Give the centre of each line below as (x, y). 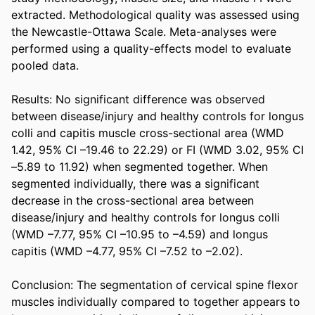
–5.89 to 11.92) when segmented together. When (140, 166)
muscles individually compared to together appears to (156, 301)
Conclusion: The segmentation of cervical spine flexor (155, 284)
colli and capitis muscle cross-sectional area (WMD (148, 133)
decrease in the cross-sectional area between (133, 200)
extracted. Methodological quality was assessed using (155, 14)
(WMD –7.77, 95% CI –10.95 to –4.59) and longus (140, 234)
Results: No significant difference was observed (138, 99)
